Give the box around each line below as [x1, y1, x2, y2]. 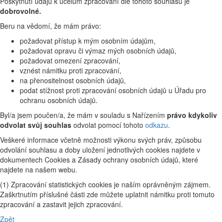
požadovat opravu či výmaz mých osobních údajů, [20, 46, 176, 56]
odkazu [145, 120, 168, 130]
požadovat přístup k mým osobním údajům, [20, 36, 156, 46]
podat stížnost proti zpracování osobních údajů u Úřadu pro [20, 85, 206, 96]
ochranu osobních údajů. [20, 95, 98, 106]
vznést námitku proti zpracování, [20, 65, 121, 76]
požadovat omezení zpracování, [20, 55, 120, 66]
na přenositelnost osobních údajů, [20, 75, 126, 86]
